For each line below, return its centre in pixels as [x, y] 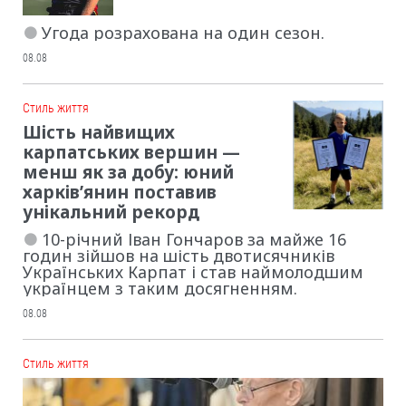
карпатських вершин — [131, 153]
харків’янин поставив [120, 193]
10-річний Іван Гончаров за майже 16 [194, 240]
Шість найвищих [99, 133]
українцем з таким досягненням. [160, 289]
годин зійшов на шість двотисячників [179, 256]
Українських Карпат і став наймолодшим [193, 272]
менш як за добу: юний [128, 173]
